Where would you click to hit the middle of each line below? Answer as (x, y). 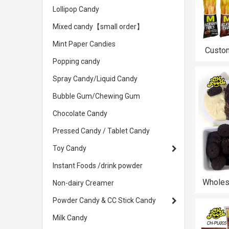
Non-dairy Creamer (83, 183)
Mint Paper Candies (84, 44)
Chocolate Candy (80, 113)
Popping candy (76, 61)
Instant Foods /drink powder (98, 166)
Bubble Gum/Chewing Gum (96, 96)
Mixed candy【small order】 (98, 27)
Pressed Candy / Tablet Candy (101, 131)
